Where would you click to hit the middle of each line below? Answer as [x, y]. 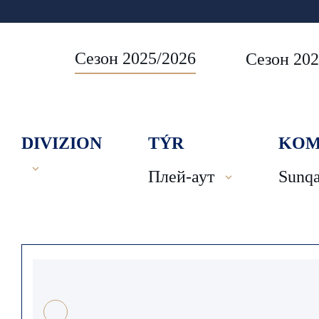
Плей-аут [181, 177]
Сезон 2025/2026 [135, 58]
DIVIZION [62, 143]
